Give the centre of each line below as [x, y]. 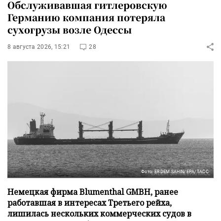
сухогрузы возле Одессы [70, 29]
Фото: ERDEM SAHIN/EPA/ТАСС [175, 171]
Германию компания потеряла [86, 17]
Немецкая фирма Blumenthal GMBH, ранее [93, 192]
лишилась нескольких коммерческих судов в [99, 213]
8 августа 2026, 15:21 [39, 47]
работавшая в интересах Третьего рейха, [90, 203]
